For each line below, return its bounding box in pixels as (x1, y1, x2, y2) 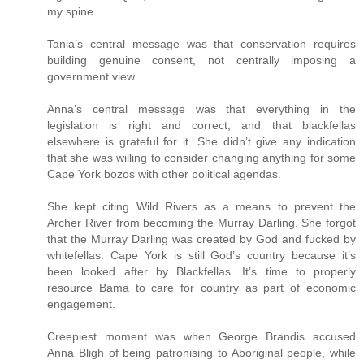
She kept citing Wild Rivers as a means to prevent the (47, 199, 356, 213)
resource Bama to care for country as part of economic (47, 280, 356, 294)
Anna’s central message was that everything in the (47, 102, 356, 115)
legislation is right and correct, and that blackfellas (47, 118, 356, 132)
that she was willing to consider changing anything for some (47, 150, 356, 164)
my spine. (47, 4, 97, 18)
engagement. (47, 297, 115, 310)
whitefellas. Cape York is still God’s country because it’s (47, 248, 356, 262)
